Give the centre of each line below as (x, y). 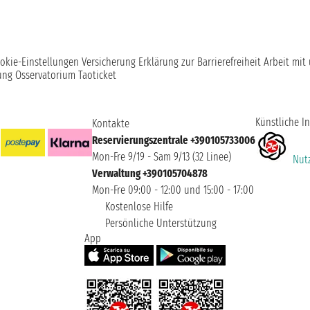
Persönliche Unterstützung (159, 224)
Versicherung (109, 62)
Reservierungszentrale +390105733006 (173, 140)
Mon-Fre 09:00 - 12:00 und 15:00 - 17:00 (173, 190)
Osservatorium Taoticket (66, 75)
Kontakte (110, 124)
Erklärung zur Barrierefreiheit (200, 62)
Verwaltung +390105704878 (149, 174)
